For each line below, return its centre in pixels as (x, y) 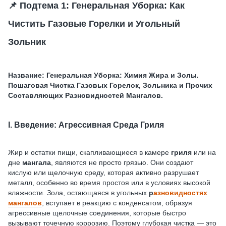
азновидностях (180, 192)
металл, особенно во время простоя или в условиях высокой (109, 182)
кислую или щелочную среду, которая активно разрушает (103, 172)
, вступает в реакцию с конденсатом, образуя (117, 203)
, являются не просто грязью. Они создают (122, 162)
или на (204, 152)
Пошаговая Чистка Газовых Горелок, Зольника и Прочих (110, 85)
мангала (37, 162)
